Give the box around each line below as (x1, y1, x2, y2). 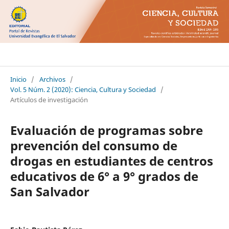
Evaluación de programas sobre (10, 121, 203, 139)
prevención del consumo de (10, 136, 177, 154)
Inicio (10, 74, 27, 84)
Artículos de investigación (10, 95, 88, 104)
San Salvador (10, 182, 89, 200)
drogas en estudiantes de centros (10, 152, 213, 169)
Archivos (39, 74, 65, 84)
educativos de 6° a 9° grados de (10, 167, 198, 185)
